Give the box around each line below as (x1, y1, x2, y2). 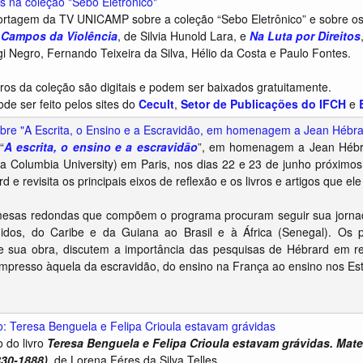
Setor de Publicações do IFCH (181, 96, 346, 112)
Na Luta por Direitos (250, 28, 361, 44)
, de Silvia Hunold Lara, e (117, 28, 250, 44)
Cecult (139, 96, 174, 112)
